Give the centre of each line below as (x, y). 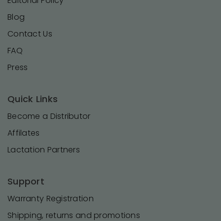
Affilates (24, 133)
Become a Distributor (49, 116)
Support (26, 181)
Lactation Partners (44, 150)
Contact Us (30, 34)
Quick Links (33, 99)
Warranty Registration (51, 199)
